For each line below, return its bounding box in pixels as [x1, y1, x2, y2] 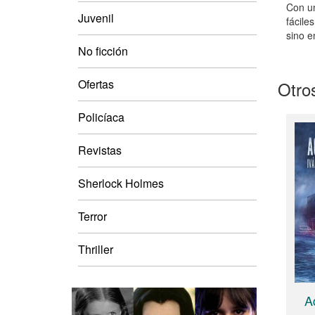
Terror [78, 207, 107, 224]
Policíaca [78, 108, 124, 125]
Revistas [78, 141, 122, 158]
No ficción [78, 42, 128, 59]
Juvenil [78, 9, 114, 26]
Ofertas [78, 75, 114, 92]
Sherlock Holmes [78, 174, 164, 191]
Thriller [78, 240, 113, 257]
